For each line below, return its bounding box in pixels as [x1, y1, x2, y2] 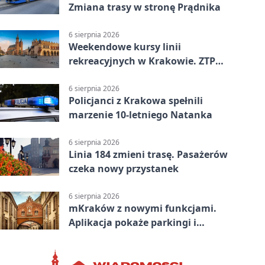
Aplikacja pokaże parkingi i [69, 216, 196, 230]
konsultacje [69, 230, 124, 244]
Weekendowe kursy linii [69, 40, 181, 53]
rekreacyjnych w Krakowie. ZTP [69, 54, 215, 67]
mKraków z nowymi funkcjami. [69, 202, 216, 215]
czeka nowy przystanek [69, 162, 179, 176]
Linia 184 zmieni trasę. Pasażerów [69, 148, 228, 161]
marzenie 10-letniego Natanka [69, 108, 212, 122]
